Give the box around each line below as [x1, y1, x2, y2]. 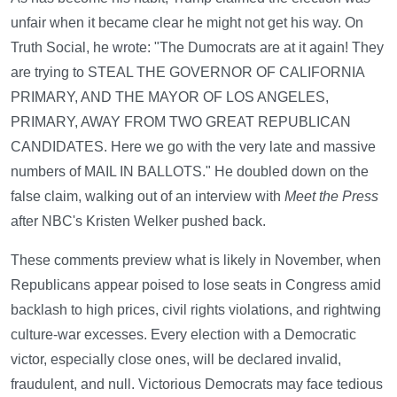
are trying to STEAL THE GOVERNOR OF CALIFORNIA [11, 65, 364, 81]
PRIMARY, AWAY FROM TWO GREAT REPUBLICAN [11, 114, 351, 130]
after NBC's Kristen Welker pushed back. [11, 214, 266, 230]
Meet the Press [284, 189, 378, 205]
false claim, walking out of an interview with [11, 189, 284, 205]
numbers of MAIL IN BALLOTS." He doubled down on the [11, 164, 369, 180]
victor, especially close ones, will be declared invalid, [11, 352, 341, 368]
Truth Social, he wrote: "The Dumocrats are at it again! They [11, 40, 384, 56]
